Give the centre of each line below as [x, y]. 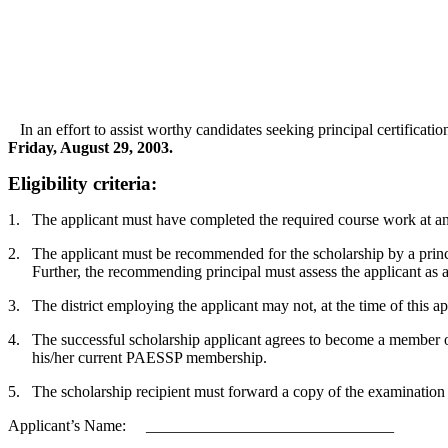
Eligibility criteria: [82, 183]
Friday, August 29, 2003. [90, 147]
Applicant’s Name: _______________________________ [201, 425]
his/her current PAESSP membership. [149, 357]
